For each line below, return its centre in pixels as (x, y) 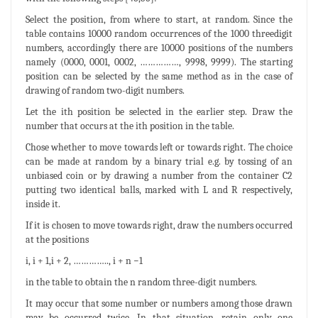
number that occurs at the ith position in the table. (130, 126)
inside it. (43, 204)
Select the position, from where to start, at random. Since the (159, 19)
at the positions (57, 239)
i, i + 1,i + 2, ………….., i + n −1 (84, 261)
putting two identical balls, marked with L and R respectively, (159, 190)
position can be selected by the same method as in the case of (159, 76)
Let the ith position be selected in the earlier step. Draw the (159, 111)
